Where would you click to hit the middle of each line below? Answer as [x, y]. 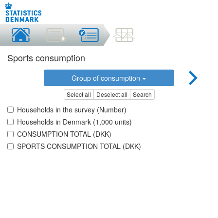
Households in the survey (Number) [72, 110]
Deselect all [112, 94]
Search [142, 94]
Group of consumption [107, 78]
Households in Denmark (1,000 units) [74, 122]
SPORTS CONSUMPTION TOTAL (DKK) [79, 146]
